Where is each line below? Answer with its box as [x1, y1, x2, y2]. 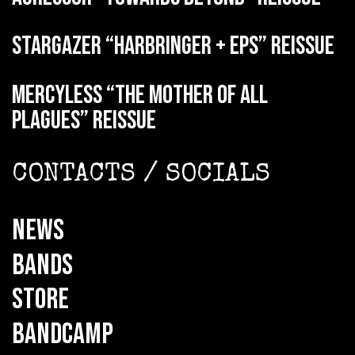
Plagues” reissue [12, 105, 156, 136]
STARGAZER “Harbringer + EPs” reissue [12, 30, 334, 62]
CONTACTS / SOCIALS [12, 162, 270, 189]
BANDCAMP [12, 316, 113, 352]
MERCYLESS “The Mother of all [12, 79, 268, 111]
